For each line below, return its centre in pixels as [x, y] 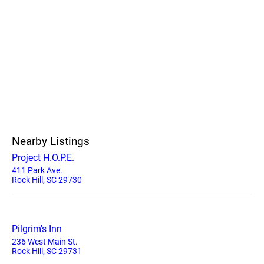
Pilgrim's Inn [37, 229]
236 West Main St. [45, 242]
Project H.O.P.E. [43, 158]
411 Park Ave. [37, 170]
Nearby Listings [51, 141]
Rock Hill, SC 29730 [47, 180]
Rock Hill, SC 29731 [47, 251]
